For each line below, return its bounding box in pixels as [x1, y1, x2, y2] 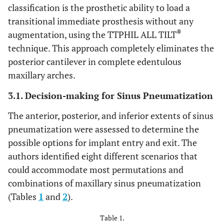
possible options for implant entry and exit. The [8, 136, 197, 149]
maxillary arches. [8, 69, 75, 81]
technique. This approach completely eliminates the [8, 42, 214, 54]
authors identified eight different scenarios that [8, 150, 197, 162]
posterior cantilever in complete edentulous [8, 55, 181, 68]
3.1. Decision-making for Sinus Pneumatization [8, 89, 213, 102]
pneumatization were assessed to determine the [8, 123, 199, 135]
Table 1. [99, 213, 124, 223]
